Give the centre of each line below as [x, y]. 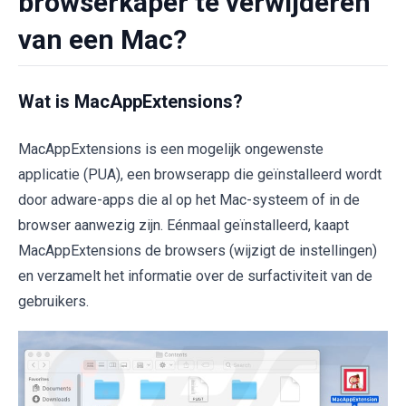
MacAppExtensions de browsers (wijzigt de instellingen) [198, 251]
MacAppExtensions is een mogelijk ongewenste [171, 149]
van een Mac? [102, 39]
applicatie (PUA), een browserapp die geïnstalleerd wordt [200, 174]
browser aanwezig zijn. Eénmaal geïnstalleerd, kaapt [184, 225]
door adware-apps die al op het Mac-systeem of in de [189, 200]
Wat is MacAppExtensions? [130, 101]
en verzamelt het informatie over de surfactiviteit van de [195, 276]
